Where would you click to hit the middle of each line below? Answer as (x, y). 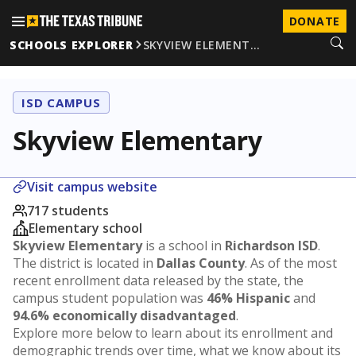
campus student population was (110, 298)
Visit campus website (92, 187)
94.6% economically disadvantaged (124, 315)
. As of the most (291, 263)
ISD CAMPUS (61, 103)
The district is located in (85, 263)
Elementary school (85, 228)
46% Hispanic (248, 298)
